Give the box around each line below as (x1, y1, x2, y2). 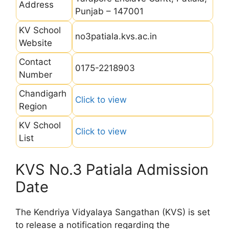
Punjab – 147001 (75, 6, 144, 16)
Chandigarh (19, 88, 66, 99)
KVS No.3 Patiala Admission (15, 161, 209, 178)
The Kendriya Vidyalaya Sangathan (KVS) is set (15, 207, 210, 217)
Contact (19, 56, 51, 67)
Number (19, 69, 52, 80)
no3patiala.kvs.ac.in (75, 31, 157, 41)
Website (19, 37, 52, 48)
